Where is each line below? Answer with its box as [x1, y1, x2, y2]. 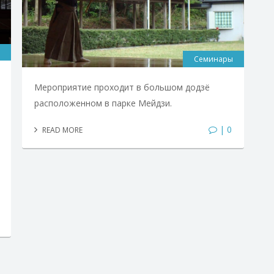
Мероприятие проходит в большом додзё [34, 81, 210, 93]
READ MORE [40, 124, 83, 135]
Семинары [194, 53, 234, 64]
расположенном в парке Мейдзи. [34, 97, 172, 109]
